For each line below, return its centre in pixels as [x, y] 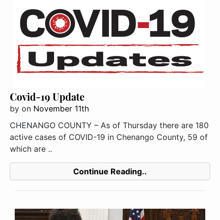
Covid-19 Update [47, 97]
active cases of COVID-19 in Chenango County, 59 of [109, 137]
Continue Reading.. [110, 172]
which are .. [31, 149]
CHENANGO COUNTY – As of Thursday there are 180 [109, 125]
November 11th [61, 109]
